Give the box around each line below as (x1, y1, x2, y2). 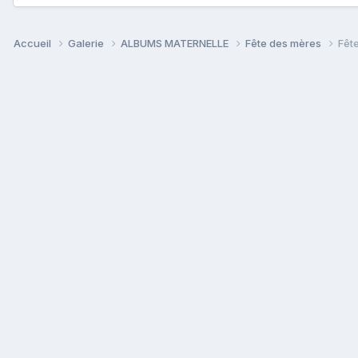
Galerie (68, 36, 106, 50)
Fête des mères (245, 36, 324, 50)
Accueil (14, 36, 54, 50)
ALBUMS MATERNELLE (121, 36, 231, 50)
